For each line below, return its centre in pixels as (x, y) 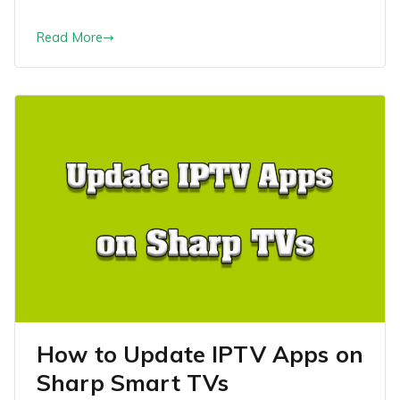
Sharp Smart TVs (133, 383)
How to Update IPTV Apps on (200, 354)
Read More (70, 37)
